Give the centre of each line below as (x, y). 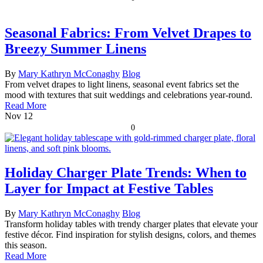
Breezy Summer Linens (75, 48)
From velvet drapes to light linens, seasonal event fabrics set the (122, 84)
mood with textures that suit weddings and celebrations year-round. (129, 95)
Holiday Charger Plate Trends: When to (126, 173)
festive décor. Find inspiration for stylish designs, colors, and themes (130, 235)
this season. (26, 245)
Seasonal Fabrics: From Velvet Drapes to (128, 33)
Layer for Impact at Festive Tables (109, 189)
